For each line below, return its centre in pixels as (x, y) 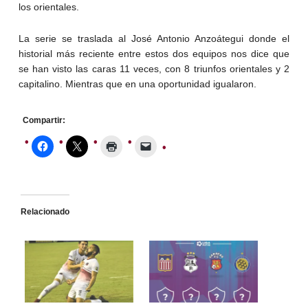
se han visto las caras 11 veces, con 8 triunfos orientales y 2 (154, 69)
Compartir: (44, 121)
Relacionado (45, 212)
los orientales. (48, 7)
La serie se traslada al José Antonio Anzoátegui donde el (154, 39)
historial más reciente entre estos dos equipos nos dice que (154, 54)
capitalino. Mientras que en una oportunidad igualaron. (137, 84)
